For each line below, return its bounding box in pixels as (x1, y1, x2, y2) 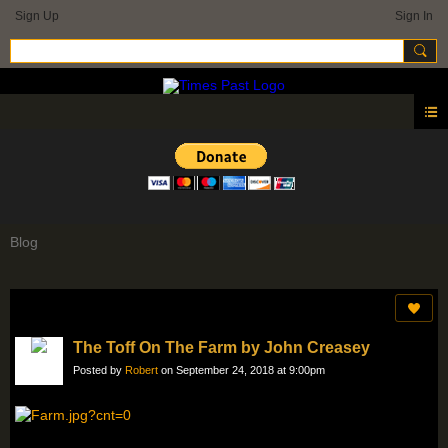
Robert (125, 364, 158, 377)
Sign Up (15, 9, 59, 23)
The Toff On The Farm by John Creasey (73, 339, 370, 357)
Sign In (395, 9, 433, 23)
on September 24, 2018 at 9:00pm (158, 364, 325, 377)
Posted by (73, 364, 125, 377)
